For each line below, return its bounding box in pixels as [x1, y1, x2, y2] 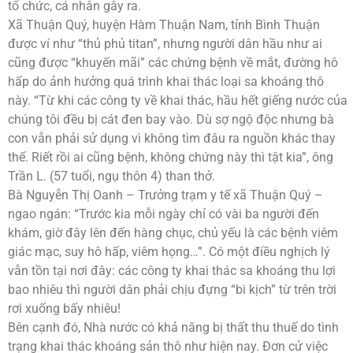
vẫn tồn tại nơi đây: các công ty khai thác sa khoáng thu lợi [8, 262, 336, 278]
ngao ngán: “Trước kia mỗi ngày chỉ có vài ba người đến [8, 206, 319, 221]
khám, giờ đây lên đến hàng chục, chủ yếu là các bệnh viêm [8, 225, 338, 240]
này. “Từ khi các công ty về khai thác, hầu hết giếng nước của [8, 92, 347, 108]
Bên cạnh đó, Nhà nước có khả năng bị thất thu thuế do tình [8, 319, 339, 335]
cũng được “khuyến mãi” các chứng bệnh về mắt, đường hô [8, 54, 338, 70]
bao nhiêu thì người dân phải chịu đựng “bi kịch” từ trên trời [8, 281, 336, 297]
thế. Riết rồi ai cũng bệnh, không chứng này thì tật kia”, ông [8, 149, 333, 165]
